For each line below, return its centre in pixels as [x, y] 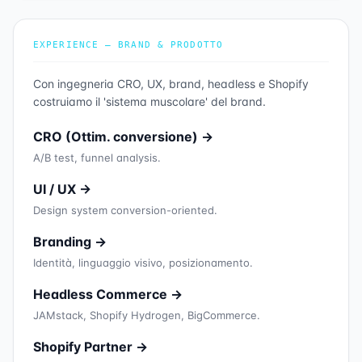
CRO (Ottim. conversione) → [123, 137]
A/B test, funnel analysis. [97, 158]
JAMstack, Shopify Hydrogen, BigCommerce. [147, 315]
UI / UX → [62, 189]
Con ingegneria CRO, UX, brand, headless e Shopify [171, 84]
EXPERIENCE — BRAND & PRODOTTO [128, 45]
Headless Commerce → [108, 294]
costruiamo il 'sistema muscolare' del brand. [149, 101]
